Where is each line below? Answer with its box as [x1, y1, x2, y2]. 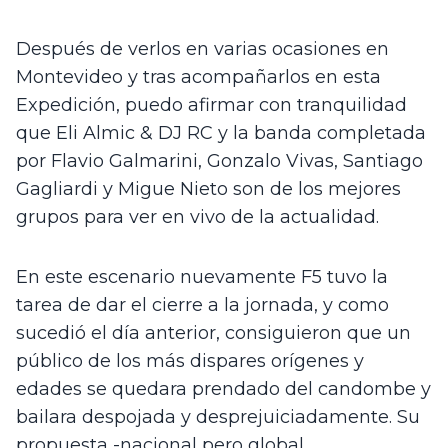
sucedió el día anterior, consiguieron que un [16, 321, 411, 344]
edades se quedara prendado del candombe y [16, 377, 431, 400]
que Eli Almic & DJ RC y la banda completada [16, 121, 426, 144]
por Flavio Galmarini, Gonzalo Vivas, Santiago [16, 149, 423, 172]
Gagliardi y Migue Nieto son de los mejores [16, 177, 401, 200]
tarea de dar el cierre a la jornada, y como [16, 293, 389, 316]
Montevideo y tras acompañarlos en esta [16, 65, 381, 88]
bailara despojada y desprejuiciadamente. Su [16, 405, 420, 428]
